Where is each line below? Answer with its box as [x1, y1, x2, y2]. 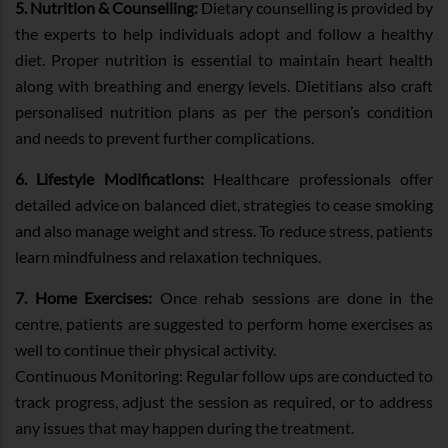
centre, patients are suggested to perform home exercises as [15, 313, 433, 333]
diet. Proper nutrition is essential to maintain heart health [15, 49, 433, 69]
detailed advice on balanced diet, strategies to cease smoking [15, 194, 433, 214]
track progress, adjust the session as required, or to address [15, 391, 433, 411]
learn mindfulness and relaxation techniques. [15, 246, 324, 266]
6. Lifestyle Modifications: [15, 168, 204, 188]
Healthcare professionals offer [203, 168, 434, 188]
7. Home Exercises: [15, 287, 153, 307]
